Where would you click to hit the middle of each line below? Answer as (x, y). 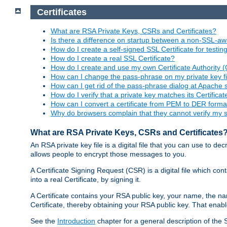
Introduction (76, 221)
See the (44, 221)
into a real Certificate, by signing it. (86, 180)
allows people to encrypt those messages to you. (108, 154)
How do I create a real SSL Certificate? (113, 59)
